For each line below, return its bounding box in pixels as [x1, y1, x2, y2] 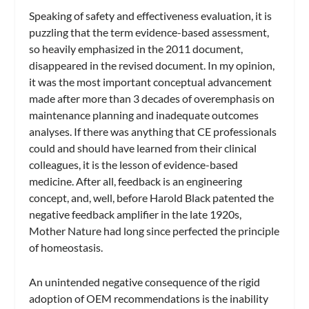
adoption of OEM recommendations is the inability [29, 291, 269, 305]
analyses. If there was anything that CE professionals [29, 125, 277, 139]
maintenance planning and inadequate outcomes [29, 108, 259, 122]
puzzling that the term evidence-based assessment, [29, 26, 270, 39]
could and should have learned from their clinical [29, 141, 257, 155]
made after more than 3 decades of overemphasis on [29, 92, 275, 106]
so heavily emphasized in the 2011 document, [29, 42, 243, 56]
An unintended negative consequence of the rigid [29, 275, 261, 288]
